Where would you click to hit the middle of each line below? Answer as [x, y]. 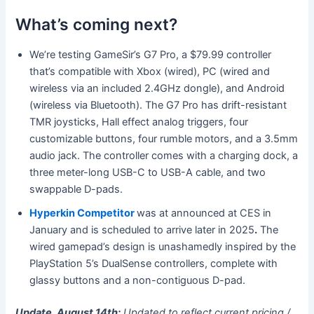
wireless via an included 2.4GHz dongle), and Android [157, 89]
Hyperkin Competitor [82, 213]
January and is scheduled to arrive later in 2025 [142, 230]
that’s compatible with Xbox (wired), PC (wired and [150, 72]
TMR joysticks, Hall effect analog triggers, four [139, 122]
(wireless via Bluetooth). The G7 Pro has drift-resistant [158, 105]
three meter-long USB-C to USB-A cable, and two [148, 173]
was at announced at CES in [204, 213]
